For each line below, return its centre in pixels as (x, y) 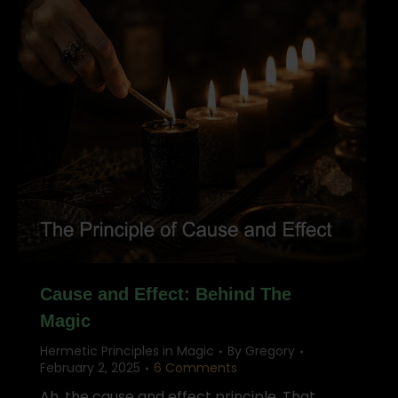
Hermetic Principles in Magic (127, 351)
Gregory (270, 351)
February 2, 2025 (90, 368)
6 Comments (195, 368)
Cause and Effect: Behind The (166, 294)
